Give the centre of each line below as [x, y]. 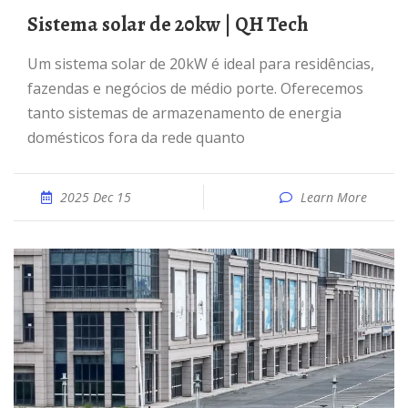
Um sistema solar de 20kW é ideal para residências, [33, 64]
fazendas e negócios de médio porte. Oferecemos [195, 88]
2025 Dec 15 [96, 197]
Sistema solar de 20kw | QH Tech [173, 25]
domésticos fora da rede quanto [136, 138]
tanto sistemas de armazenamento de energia [184, 113]
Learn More [334, 197]
